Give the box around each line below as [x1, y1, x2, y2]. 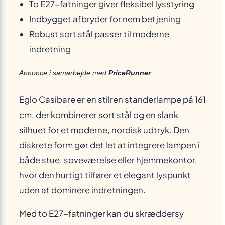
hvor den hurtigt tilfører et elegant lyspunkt [19, 170, 191, 181]
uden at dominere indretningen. [19, 185, 146, 196]
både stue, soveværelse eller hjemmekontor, [19, 155, 197, 166]
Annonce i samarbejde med [19, 69, 108, 77]
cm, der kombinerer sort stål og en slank [19, 109, 178, 121]
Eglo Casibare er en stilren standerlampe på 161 [19, 94, 206, 105]
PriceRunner [108, 69, 151, 77]
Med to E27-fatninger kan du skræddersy [19, 208, 184, 219]
